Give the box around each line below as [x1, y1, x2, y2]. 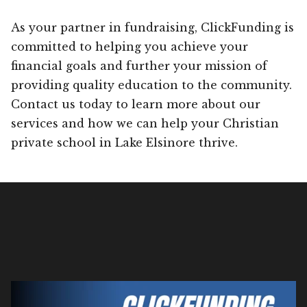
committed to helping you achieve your [11, 39, 248, 53]
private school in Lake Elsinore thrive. [11, 135, 238, 149]
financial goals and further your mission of [11, 58, 267, 73]
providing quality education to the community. [11, 77, 292, 92]
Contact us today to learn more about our [11, 97, 260, 111]
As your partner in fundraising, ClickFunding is [11, 20, 294, 34]
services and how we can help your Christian [11, 116, 279, 130]
